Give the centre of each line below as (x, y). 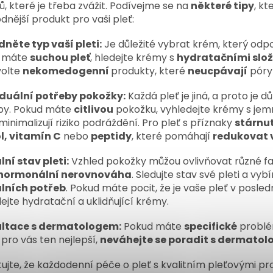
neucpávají (218, 71)
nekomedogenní (67, 71)
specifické (211, 226)
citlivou (94, 109)
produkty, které (149, 71)
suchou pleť (60, 57)
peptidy (111, 136)
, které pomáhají (172, 136)
